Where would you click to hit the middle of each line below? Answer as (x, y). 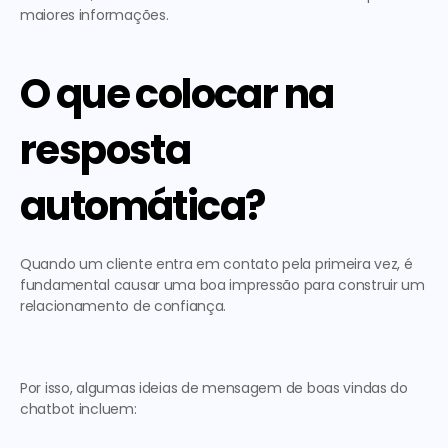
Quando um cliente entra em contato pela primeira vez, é (216, 264)
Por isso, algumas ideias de (111, 388)
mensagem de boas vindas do (305, 388)
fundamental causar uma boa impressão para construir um (222, 285)
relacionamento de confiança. (127, 306)
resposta (105, 150)
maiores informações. (96, 15)
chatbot (48, 409)
